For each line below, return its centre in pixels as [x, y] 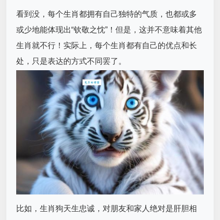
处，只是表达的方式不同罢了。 [71, 61]
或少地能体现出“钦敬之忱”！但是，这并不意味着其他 [109, 30]
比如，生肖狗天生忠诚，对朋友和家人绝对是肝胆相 [107, 209]
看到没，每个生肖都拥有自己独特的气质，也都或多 [107, 14]
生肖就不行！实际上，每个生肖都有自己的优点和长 [107, 46]
